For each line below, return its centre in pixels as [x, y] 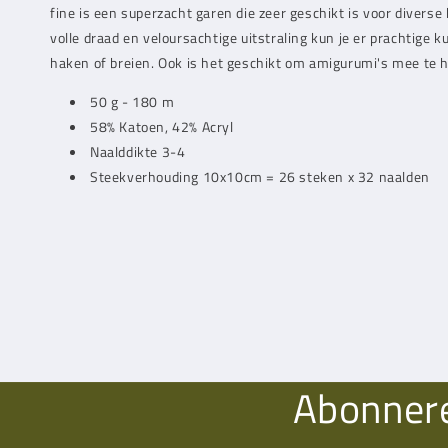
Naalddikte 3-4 [138, 151]
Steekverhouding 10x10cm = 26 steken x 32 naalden [260, 176]
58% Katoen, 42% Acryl [162, 126]
